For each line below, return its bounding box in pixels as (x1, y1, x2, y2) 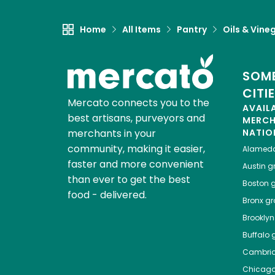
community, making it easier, (67, 141, 205, 156)
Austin (242, 161, 266, 171)
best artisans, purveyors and (67, 110, 205, 125)
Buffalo (242, 230, 269, 240)
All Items (122, 23, 161, 36)
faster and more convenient (67, 157, 204, 171)
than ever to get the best (67, 172, 190, 187)
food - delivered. (67, 187, 147, 202)
